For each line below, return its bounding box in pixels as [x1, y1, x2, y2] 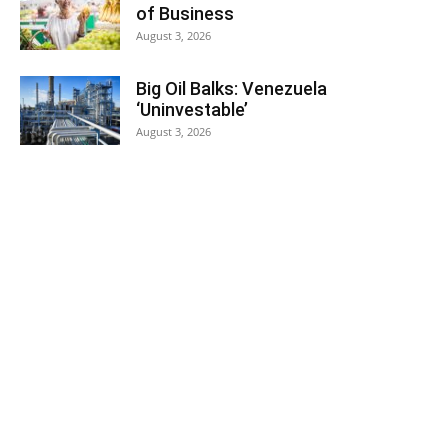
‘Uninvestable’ [136, 99, 248, 120]
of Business [136, 3, 234, 24]
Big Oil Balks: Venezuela [136, 78, 327, 99]
